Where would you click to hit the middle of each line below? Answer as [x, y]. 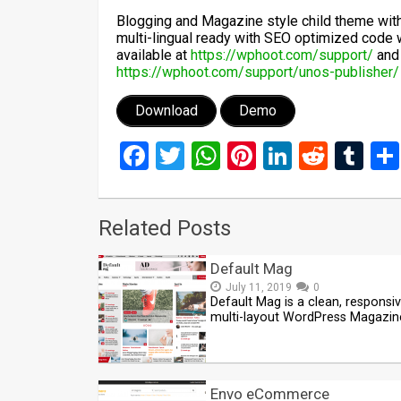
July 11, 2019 [259, 287]
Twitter [228, 156]
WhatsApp [285, 156]
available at [154, 55]
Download [166, 111]
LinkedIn [344, 156]
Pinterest [312, 156]
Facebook [208, 156]
